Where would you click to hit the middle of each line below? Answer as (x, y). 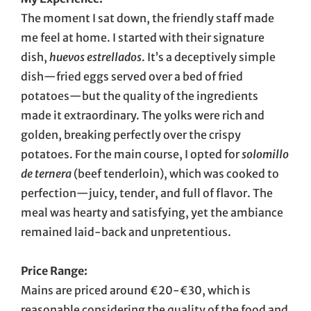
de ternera (46, 173)
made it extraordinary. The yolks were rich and (143, 115)
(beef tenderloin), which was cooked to (175, 173)
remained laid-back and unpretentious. (126, 232)
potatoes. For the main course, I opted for (131, 154)
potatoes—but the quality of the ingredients (140, 95)
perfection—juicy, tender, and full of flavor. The (147, 193)
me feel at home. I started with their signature (143, 37)
